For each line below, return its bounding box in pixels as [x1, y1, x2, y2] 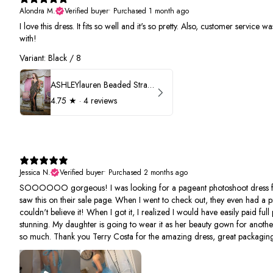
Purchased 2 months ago [108, 167, 188, 179]
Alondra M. [19, 5, 55, 17]
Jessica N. [19, 167, 51, 179]
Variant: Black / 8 [19, 52, 81, 65]
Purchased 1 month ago [113, 5, 189, 17]
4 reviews [83, 94, 117, 107]
